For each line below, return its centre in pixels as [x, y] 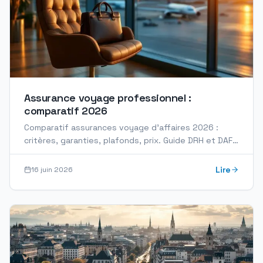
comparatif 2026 [66, 111]
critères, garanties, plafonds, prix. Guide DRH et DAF [128, 140]
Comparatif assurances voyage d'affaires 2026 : [121, 127]
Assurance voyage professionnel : [108, 98]
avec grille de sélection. [72, 153]
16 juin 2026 [52, 170]
